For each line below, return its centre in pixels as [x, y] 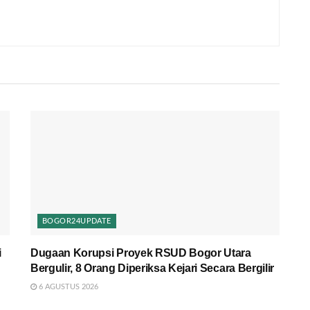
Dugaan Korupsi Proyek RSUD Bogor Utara [141, 253]
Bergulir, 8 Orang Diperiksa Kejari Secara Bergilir [152, 268]
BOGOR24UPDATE [77, 221]
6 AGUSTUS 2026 [67, 286]
